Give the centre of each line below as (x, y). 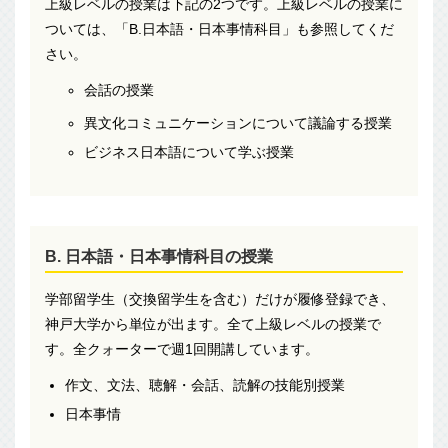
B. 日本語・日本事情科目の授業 (159, 256)
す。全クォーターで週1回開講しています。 (182, 348)
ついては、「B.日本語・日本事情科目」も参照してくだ (219, 28)
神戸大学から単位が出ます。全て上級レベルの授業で (213, 323)
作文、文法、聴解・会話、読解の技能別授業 (204, 384)
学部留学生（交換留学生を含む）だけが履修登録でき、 (220, 298)
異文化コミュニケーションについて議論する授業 (238, 122)
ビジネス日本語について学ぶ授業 (189, 151)
